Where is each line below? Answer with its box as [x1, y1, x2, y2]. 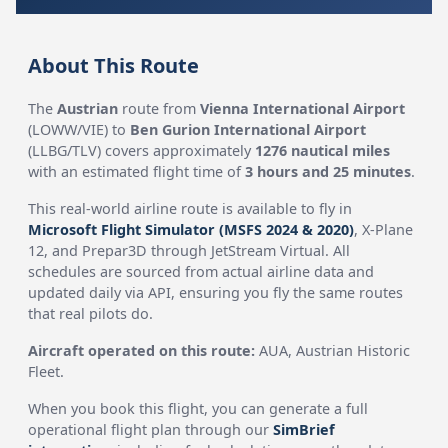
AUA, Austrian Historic [255, 341, 411, 360]
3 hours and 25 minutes [245, 162, 412, 181]
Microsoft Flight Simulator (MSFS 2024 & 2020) [28, 220, 355, 239]
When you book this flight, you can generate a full [28, 399, 369, 418]
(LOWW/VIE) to [28, 120, 131, 139]
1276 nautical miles [255, 141, 391, 160]
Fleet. [28, 362, 65, 381]
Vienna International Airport [200, 99, 406, 118]
